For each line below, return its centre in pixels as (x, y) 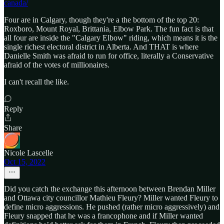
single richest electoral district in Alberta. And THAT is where (101, 46)
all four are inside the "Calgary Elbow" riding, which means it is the (111, 37)
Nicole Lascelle (28, 152)
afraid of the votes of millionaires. (57, 64)
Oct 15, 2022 (25, 161)
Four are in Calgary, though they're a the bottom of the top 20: (101, 19)
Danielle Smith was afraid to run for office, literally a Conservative (109, 55)
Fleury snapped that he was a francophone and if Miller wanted (103, 215)
